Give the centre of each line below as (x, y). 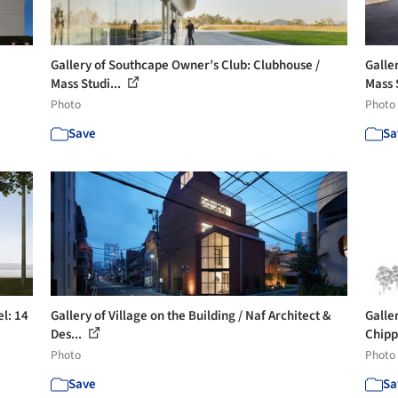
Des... (68, 334)
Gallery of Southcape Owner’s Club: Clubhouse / (186, 65)
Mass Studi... (88, 84)
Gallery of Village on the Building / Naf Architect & (191, 316)
